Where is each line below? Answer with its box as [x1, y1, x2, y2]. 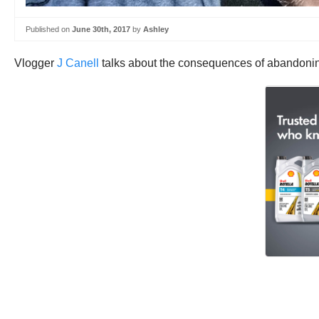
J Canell [57, 57, 99, 69]
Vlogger [14, 57, 57, 69]
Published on [26, 24, 72, 33]
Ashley [143, 24, 169, 33]
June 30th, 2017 [72, 24, 130, 33]
